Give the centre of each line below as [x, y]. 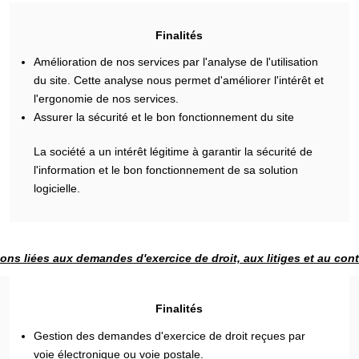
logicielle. [57, 188]
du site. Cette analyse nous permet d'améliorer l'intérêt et [179, 80]
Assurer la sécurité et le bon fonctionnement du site [164, 117]
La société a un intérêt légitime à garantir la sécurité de [173, 151]
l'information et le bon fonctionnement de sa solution [166, 170]
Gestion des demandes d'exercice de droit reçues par [170, 335]
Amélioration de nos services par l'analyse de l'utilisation [176, 62]
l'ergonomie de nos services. [107, 99]
